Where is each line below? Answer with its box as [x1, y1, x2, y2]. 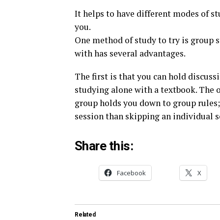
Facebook [117, 168, 146, 177]
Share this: [75, 138, 134, 153]
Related [75, 211, 96, 218]
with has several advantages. [75, 48, 186, 59]
